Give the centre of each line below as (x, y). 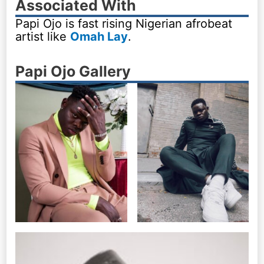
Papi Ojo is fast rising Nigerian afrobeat (124, 23)
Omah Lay (99, 36)
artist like (43, 36)
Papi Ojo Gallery (73, 71)
